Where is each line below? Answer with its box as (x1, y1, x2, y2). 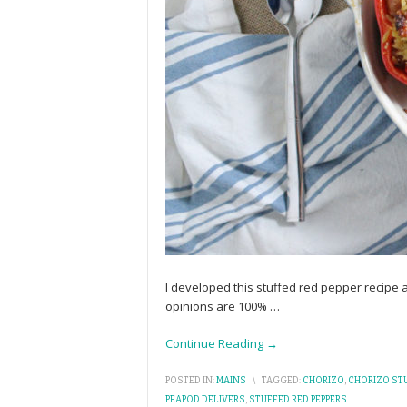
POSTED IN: (165, 375, 214, 386)
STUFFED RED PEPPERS (249, 394, 347, 405)
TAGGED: (262, 375, 301, 386)
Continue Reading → (165, 335, 278, 352)
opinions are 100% (165, 298, 270, 314)
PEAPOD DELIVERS (165, 394, 245, 405)
